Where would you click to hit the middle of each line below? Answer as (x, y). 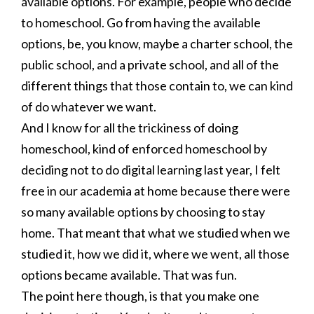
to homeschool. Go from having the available (141, 22)
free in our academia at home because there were (156, 191)
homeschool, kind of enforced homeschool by (144, 149)
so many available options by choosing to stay (143, 212)
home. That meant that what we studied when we (156, 233)
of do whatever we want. (89, 107)
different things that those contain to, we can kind (157, 86)
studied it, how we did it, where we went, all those (155, 254)
